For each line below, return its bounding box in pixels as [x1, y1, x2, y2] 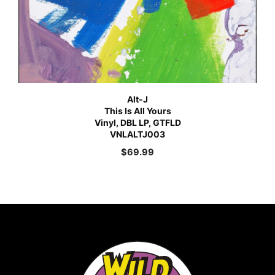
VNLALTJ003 [110, 129, 165, 140]
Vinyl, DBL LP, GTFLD [94, 117, 181, 128]
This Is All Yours [104, 106, 171, 117]
